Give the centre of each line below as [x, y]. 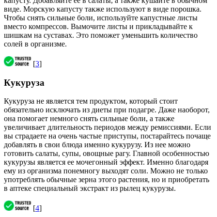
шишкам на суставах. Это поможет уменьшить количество [101, 35]
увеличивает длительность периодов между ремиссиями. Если [108, 127]
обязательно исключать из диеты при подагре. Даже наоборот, [107, 110]
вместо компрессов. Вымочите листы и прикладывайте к [98, 26]
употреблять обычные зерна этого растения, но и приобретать [107, 180]
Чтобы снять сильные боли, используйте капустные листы [101, 17]
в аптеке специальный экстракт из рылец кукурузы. [90, 188]
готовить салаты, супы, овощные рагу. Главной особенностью [107, 154]
